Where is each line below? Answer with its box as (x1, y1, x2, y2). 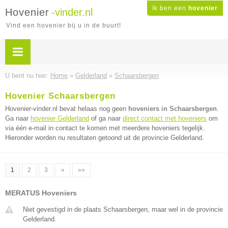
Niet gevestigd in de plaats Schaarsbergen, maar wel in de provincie (23, 206, 223, 213)
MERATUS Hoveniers (5, 189, 77, 197)
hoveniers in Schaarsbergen (128, 105, 217, 112)
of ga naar (89, 115, 123, 122)
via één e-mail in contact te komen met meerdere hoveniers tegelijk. (5, 124, 205, 132)
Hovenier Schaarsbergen (5, 91, 116, 101)
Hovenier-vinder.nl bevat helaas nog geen (5, 105, 128, 112)
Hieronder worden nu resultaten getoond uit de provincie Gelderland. (5, 134, 204, 141)
